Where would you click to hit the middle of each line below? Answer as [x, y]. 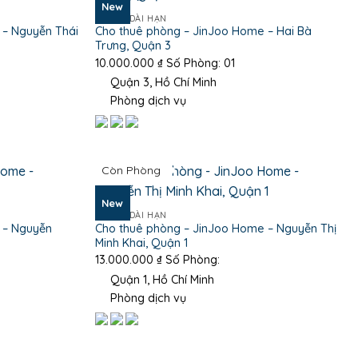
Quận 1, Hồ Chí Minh [160, 279]
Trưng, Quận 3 [133, 46]
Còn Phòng [131, 171]
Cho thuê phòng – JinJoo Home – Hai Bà [203, 32]
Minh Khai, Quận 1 [141, 243]
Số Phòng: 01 [199, 63]
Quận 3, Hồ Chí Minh [161, 83]
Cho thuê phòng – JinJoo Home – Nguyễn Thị [215, 228]
